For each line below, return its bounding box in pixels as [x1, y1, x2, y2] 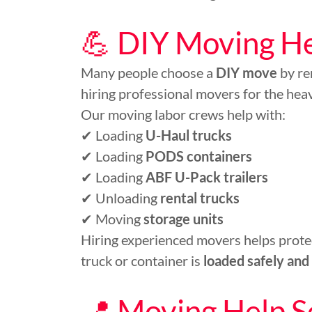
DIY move [216, 64, 277, 81]
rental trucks [160, 189, 240, 206]
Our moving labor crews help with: [81, 106, 286, 123]
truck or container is [81, 252, 203, 269]
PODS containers [146, 148, 252, 164]
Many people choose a [81, 64, 216, 81]
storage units [143, 210, 224, 227]
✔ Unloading [81, 189, 160, 206]
